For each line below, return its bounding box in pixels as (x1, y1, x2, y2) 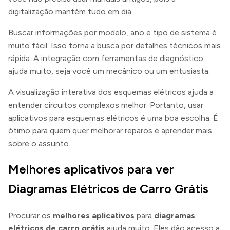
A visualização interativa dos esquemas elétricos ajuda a (8, 87, 214, 97)
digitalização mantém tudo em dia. (8, 6, 133, 16)
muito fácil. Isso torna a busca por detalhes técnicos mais (8, 40, 221, 50)
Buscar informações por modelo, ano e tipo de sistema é (8, 27, 217, 37)
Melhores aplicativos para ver (8, 162, 174, 177)
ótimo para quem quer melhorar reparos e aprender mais (8, 125, 212, 136)
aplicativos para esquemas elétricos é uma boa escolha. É (8, 112, 218, 123)
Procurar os (8, 210, 53, 221)
